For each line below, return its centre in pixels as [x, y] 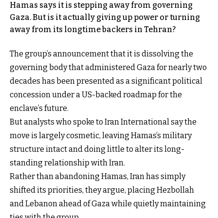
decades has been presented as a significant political [106, 81]
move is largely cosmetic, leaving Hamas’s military [101, 135]
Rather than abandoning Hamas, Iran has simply [98, 176]
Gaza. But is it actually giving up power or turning [105, 17]
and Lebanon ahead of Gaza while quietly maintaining [108, 203]
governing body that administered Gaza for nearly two [108, 67]
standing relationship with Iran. [67, 163]
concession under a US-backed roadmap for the [96, 94]
